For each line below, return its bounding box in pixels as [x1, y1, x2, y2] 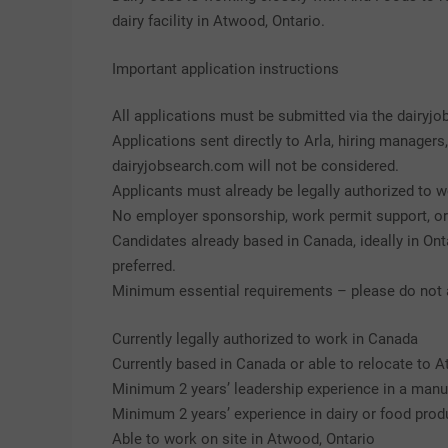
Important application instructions [112, 59, 339, 78]
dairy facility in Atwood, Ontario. [112, 12, 325, 30]
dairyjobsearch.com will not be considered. [112, 157, 399, 175]
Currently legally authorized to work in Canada [112, 329, 418, 348]
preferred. [112, 257, 176, 275]
